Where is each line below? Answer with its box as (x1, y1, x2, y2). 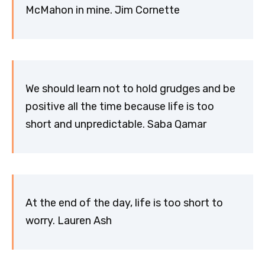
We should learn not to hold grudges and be (25, 82, 235, 96)
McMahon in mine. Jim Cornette (25, 4, 180, 17)
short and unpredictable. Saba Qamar (25, 118, 206, 131)
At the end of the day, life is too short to (25, 196, 223, 210)
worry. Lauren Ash (25, 214, 112, 228)
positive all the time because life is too (25, 100, 214, 114)
